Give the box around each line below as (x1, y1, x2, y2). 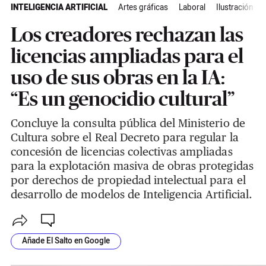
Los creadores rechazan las (10, 23, 243, 46)
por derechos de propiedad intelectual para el (10, 173, 246, 187)
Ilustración (216, 2, 253, 14)
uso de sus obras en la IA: (10, 66, 225, 89)
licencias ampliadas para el (10, 45, 243, 68)
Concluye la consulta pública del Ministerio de (10, 116, 245, 130)
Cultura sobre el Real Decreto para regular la (10, 131, 239, 144)
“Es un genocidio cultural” (10, 87, 235, 110)
